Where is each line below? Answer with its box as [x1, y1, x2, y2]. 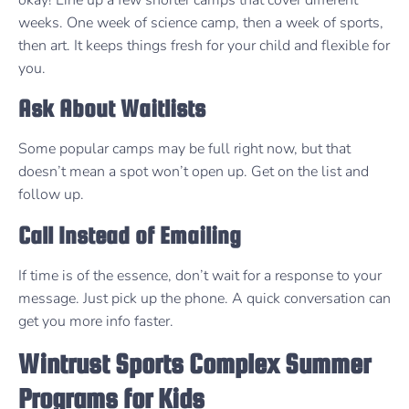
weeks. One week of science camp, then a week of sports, [18, 12, 383, 33]
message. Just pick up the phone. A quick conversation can [18, 288, 391, 309]
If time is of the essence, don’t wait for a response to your [18, 265, 382, 286]
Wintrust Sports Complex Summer [18, 348, 371, 380]
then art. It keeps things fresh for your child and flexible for [18, 35, 390, 56]
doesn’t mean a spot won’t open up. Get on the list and [18, 162, 369, 183]
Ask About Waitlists [18, 95, 205, 122]
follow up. [18, 184, 88, 205]
